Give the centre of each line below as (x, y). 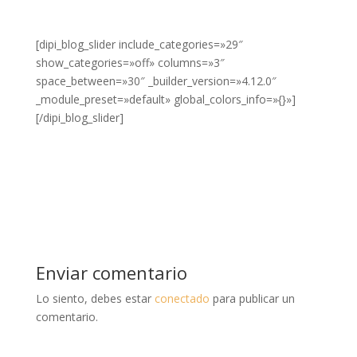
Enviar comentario (111, 272)
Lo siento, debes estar (95, 298)
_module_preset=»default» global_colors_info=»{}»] (165, 99)
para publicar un (252, 298)
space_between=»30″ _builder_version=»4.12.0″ (156, 80)
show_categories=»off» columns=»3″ (130, 62)
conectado (182, 298)
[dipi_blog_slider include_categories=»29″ (139, 44)
